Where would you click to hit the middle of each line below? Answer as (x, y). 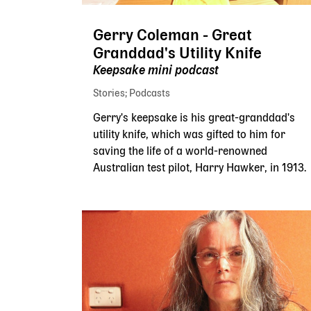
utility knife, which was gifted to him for (189, 135)
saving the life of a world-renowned (180, 152)
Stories (109, 93)
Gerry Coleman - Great (173, 36)
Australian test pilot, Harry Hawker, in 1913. (200, 168)
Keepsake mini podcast (156, 71)
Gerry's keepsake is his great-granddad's (194, 118)
